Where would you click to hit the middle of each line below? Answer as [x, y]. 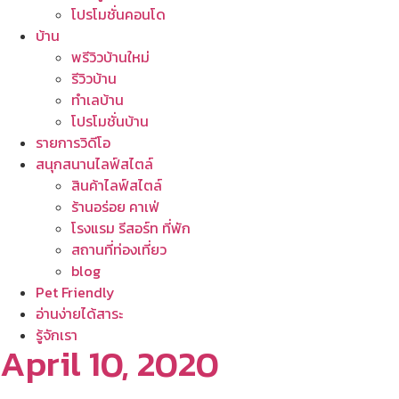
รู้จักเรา [57, 335]
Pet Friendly [75, 292]
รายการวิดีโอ [73, 142]
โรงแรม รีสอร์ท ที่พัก [131, 228]
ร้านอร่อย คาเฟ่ [115, 207]
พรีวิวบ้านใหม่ [110, 57]
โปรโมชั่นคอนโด [118, 14]
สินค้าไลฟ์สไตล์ [117, 185]
